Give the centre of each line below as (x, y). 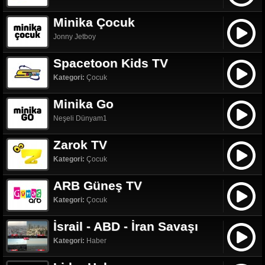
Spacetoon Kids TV (111, 63)
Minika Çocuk (94, 22)
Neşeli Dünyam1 (80, 118)
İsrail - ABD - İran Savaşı (126, 226)
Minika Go (83, 104)
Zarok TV (80, 144)
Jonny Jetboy (75, 36)
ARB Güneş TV (98, 185)
